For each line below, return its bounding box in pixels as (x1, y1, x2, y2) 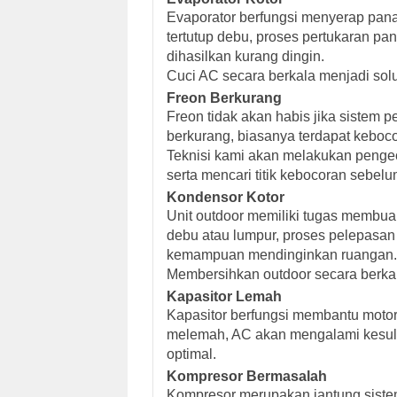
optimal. (167, 346, 216, 362)
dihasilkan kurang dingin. (167, 48, 324, 64)
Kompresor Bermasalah (167, 368, 327, 384)
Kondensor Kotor (167, 189, 284, 205)
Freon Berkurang (167, 90, 282, 105)
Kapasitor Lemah (167, 288, 282, 304)
